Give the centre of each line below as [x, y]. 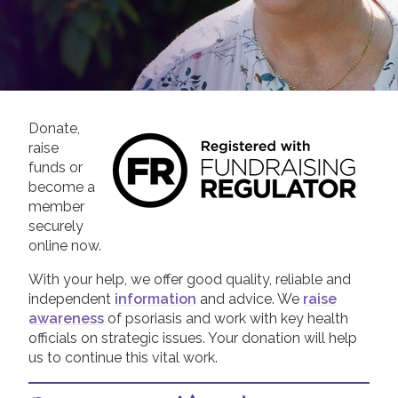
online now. [65, 246]
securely [56, 226]
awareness [66, 318]
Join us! [110, 39]
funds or [56, 167]
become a [62, 187]
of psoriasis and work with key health [226, 318]
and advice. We [250, 299]
